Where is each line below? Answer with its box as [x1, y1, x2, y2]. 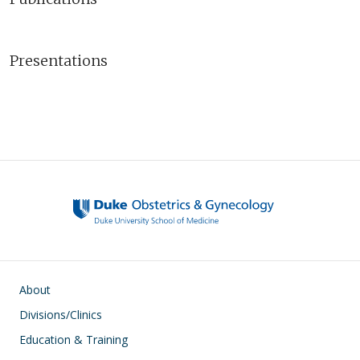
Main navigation [39, 276, 52, 302]
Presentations [10, 51, 108, 70]
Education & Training [19, 332, 128, 348]
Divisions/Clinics [19, 307, 102, 323]
